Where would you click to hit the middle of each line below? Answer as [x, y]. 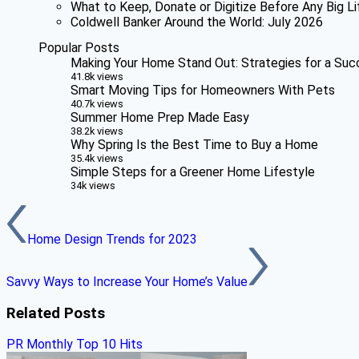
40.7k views [97, 104]
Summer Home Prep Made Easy [160, 118]
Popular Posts [79, 48]
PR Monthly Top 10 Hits [75, 345]
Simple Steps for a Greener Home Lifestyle [193, 172]
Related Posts [56, 313]
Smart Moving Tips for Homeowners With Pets [203, 91]
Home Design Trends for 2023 [112, 240]
